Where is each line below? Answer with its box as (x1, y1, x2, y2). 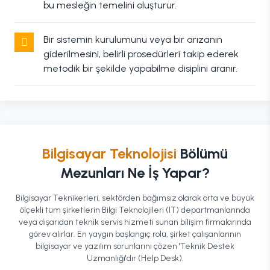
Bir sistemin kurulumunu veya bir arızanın (43, 34, 222, 45)
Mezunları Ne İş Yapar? (60, 164, 210, 181)
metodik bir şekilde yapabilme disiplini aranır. (43, 63, 237, 74)
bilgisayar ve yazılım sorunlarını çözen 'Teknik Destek (36, 241, 234, 251)
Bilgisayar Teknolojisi (42, 145, 177, 162)
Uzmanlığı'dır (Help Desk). (86, 253, 184, 263)
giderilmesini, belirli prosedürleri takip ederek (43, 48, 239, 60)
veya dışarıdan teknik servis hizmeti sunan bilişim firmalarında (19, 217, 251, 227)
